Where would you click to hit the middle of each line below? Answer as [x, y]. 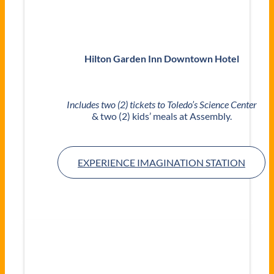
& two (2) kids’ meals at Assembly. [161, 116]
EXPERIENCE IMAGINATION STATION [161, 163]
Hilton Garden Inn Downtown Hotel [161, 59]
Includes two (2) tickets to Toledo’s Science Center [161, 105]
